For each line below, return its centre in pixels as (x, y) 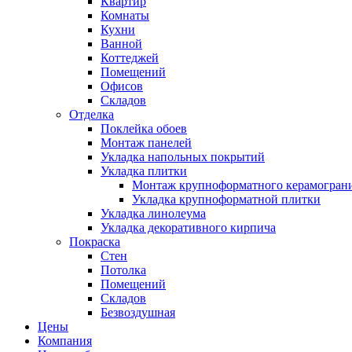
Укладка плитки (144, 171)
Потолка (123, 270)
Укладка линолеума (153, 214)
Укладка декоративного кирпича (188, 228)
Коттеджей (130, 58)
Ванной (121, 44)
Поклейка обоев (144, 129)
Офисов (122, 86)
